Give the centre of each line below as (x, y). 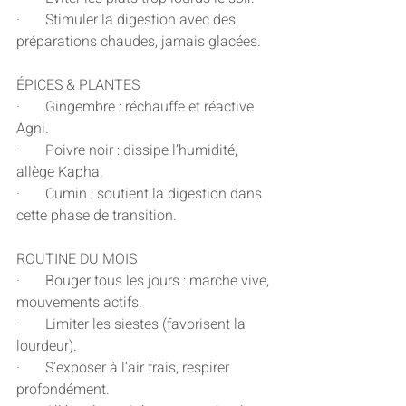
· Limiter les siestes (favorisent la (133, 325)
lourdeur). (47, 347)
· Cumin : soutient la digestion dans (141, 194)
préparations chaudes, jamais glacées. (139, 42)
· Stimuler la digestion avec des (128, 20)
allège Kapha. (60, 173)
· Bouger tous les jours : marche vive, (145, 281)
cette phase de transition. (97, 216)
